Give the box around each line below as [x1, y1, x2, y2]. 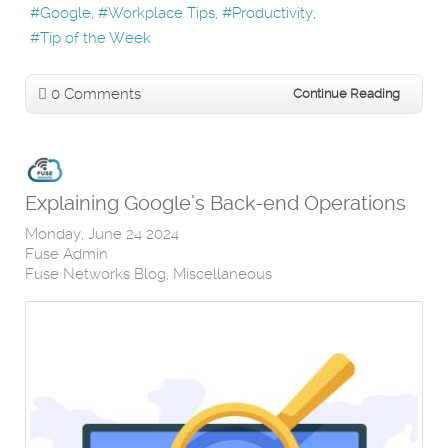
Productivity [232, 4, 313, 23]
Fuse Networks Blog [25, 265, 166, 284]
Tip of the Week [40, 29, 151, 48]
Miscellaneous [173, 265, 272, 284]
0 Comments [51, 85, 141, 104]
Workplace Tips [108, 4, 215, 23]
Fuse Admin [25, 245, 108, 264]
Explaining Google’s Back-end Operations [25, 191, 406, 216]
